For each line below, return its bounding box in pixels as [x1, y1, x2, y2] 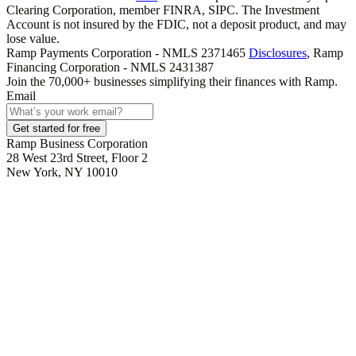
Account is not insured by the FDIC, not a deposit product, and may [6, 17, 346, 32]
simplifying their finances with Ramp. [149, 75, 338, 89]
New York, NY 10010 [6, 165, 118, 180]
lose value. [6, 32, 60, 46]
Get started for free [13, 122, 100, 135]
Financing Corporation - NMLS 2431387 [6, 60, 214, 75]
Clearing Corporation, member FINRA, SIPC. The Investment [6, 3, 319, 17]
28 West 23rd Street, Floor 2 [6, 151, 148, 165]
